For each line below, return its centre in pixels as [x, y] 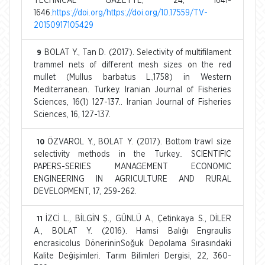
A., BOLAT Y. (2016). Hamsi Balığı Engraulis [132, 231]
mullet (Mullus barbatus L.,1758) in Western [132, 77]
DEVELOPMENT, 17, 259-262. [85, 191]
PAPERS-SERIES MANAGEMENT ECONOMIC [132, 167]
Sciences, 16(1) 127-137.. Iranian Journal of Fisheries [132, 102]
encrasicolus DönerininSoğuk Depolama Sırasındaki [132, 243]
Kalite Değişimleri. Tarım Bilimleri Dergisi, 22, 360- [132, 256]
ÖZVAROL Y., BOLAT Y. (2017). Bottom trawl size [139, 142]
